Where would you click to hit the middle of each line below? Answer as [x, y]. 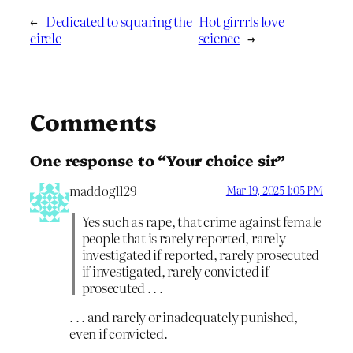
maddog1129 [103, 190]
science [219, 37]
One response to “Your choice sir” [158, 160]
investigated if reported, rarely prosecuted [201, 254]
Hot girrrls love [241, 20]
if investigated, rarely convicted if [175, 270]
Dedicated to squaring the [119, 20]
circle [46, 37]
